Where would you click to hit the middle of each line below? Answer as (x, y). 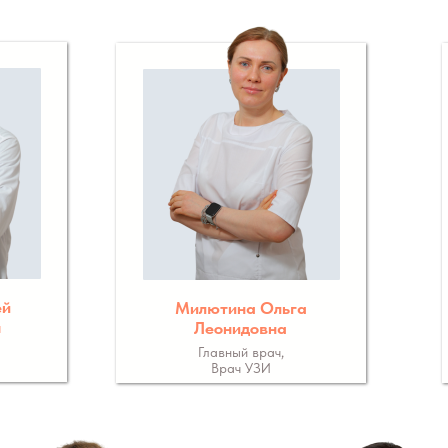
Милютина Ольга (240, 308)
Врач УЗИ (240, 368)
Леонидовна (240, 328)
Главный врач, (240, 352)
